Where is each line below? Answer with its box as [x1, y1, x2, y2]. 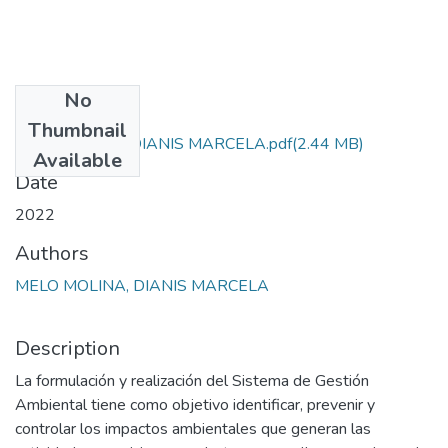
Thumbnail [28, 116, 127, 144]
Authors [15, 239, 89, 267]
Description [15, 334, 120, 362]
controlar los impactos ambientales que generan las [15, 417, 371, 440]
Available [33, 146, 122, 174]
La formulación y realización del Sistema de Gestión [15, 369, 369, 392]
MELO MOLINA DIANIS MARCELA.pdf [15, 132, 292, 155]
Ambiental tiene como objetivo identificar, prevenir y [15, 393, 375, 416]
